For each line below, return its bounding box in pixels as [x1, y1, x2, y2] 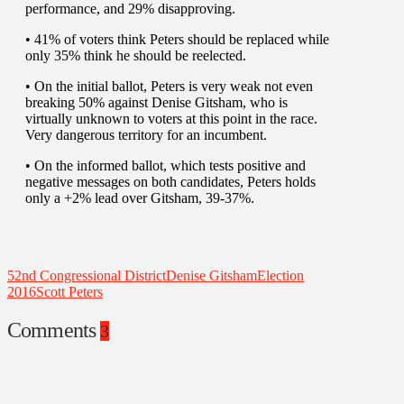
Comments [7, 317, 101, 342]
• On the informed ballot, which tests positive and [25, 157, 306, 173]
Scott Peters [36, 283, 103, 299]
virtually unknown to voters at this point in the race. [25, 110, 317, 126]
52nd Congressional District [7, 267, 166, 283]
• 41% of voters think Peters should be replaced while [25, 31, 329, 47]
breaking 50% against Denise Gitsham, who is [25, 94, 288, 110]
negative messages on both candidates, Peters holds [25, 173, 316, 189]
